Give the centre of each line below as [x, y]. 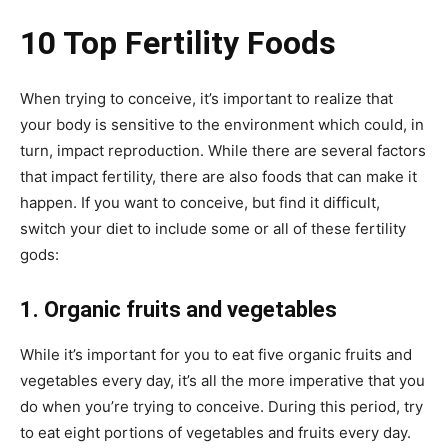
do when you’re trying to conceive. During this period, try [221, 406]
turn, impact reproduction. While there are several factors [223, 150]
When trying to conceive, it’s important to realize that [206, 98]
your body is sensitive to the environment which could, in [222, 124]
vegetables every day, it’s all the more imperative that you [222, 380]
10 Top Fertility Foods [178, 43]
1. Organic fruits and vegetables [178, 309]
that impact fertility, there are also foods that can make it [218, 176]
